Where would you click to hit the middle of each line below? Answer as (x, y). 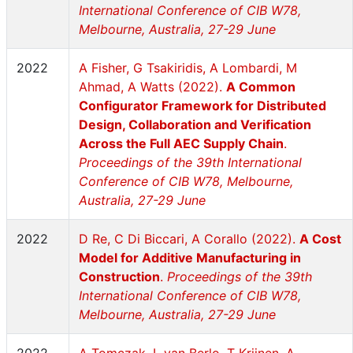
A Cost (320, 239)
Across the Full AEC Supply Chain (181, 143)
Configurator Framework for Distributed (203, 106)
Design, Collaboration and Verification (195, 124)
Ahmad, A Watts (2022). (152, 87)
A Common (261, 87)
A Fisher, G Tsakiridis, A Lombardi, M (188, 68)
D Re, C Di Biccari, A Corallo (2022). (189, 239)
